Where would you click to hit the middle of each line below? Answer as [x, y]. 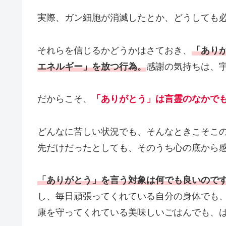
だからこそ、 [65, 99]
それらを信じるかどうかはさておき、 [115, 50]
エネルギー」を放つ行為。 [92, 66]
